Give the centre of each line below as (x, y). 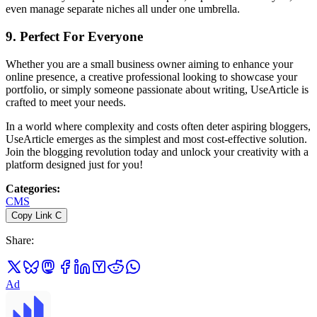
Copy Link (32, 215)
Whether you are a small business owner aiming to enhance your (149, 64)
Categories (31, 188)
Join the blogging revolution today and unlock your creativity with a (157, 151)
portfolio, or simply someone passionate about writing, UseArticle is (157, 89)
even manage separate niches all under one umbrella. (123, 9)
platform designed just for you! (74, 164)
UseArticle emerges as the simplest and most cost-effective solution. (156, 139)
